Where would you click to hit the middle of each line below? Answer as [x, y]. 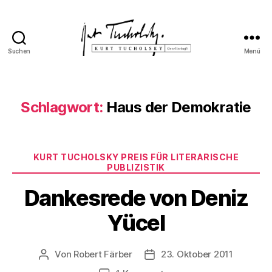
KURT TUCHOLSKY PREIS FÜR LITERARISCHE [136, 157]
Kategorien [162, 155]
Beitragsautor [73, 254]
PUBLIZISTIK [136, 167]
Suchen [19, 51]
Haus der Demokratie [178, 107]
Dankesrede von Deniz [136, 198]
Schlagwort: [62, 107]
